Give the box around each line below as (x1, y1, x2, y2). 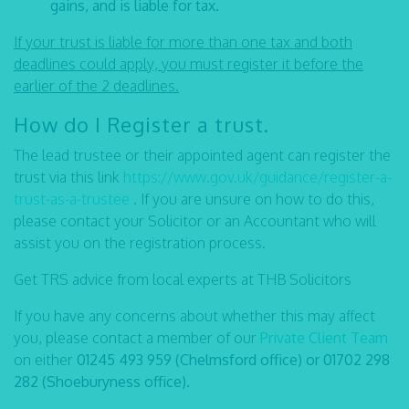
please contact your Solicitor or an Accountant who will (14, 212, 376, 230)
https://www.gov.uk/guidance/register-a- (123, 168, 392, 186)
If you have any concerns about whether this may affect (14, 307, 375, 325)
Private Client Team (260, 329, 388, 347)
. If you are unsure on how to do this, (130, 190, 374, 208)
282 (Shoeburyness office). (14, 372, 190, 391)
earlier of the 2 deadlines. (14, 77, 179, 95)
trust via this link (14, 168, 123, 186)
